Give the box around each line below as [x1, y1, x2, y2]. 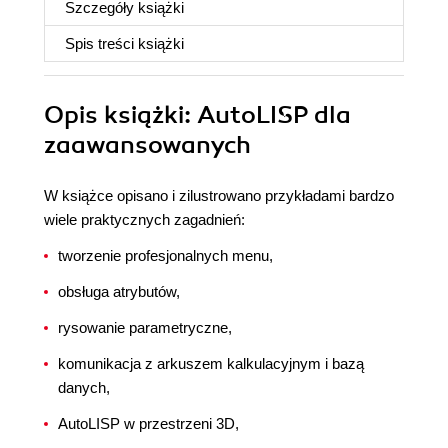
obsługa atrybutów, [58, 283, 180, 301]
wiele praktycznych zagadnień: [44, 211, 245, 229]
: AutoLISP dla [184, 100, 351, 131]
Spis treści [65, 35, 138, 53]
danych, [58, 379, 110, 397]
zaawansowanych [44, 130, 251, 161]
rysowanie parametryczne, [58, 319, 232, 337]
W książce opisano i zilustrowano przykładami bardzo [44, 187, 394, 205]
